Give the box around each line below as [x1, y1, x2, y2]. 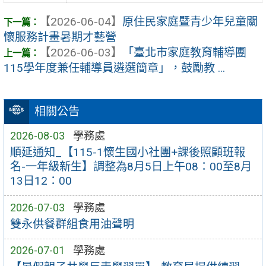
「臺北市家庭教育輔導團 [122, 46, 246, 60]
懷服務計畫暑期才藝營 [4, 30, 116, 45]
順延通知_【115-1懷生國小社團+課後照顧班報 [9, 145, 245, 160]
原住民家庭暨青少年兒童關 [122, 15, 258, 29]
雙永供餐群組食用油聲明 [9, 217, 134, 232]
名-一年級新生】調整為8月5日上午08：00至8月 [9, 160, 252, 174]
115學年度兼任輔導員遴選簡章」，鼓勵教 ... [4, 61, 225, 75]
